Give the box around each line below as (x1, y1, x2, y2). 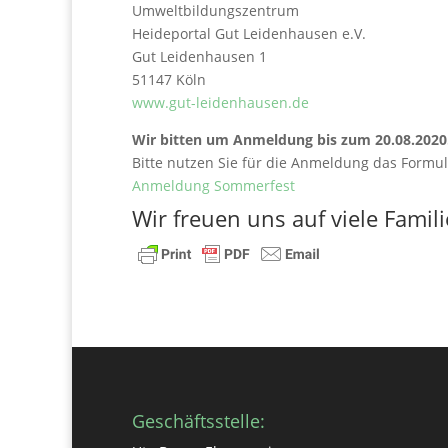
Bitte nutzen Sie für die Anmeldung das (132, 153, 401, 172)
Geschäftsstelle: (132, 408, 265, 433)
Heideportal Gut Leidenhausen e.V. (132, 24, 366, 43)
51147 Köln (132, 70, 206, 89)
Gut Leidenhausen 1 (132, 47, 267, 66)
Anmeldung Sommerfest (132, 176, 295, 195)
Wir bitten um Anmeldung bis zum (132, 130, 371, 149)
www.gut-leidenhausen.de (132, 93, 309, 112)
